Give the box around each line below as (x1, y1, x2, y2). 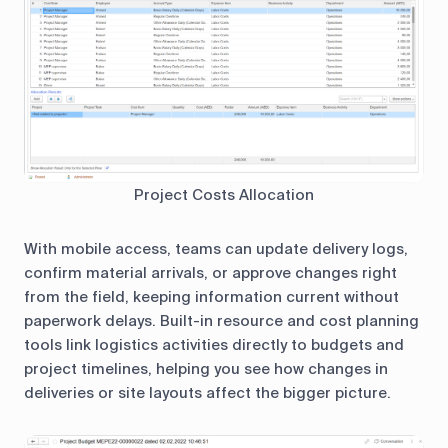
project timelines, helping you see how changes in (24, 359, 388, 379)
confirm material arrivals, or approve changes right (24, 263, 397, 283)
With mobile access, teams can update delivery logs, (24, 239, 408, 259)
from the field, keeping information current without (24, 287, 399, 307)
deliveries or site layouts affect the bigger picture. (24, 383, 391, 403)
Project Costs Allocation (134, 185, 314, 205)
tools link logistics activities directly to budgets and (24, 335, 404, 355)
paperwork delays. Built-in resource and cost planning (24, 311, 419, 331)
